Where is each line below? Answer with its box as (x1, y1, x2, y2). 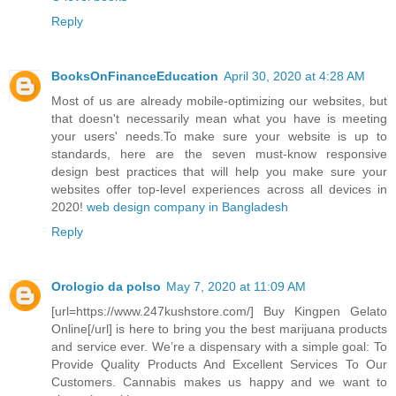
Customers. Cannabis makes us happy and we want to (51, 374, 387, 389)
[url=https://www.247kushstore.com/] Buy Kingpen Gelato (51, 303, 387, 318)
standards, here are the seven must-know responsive (51, 146, 387, 161)
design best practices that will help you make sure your (51, 164, 387, 179)
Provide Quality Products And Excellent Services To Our (51, 356, 387, 371)
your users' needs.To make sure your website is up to (51, 128, 387, 143)
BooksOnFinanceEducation (51, 68, 218, 83)
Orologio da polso (51, 278, 161, 293)
